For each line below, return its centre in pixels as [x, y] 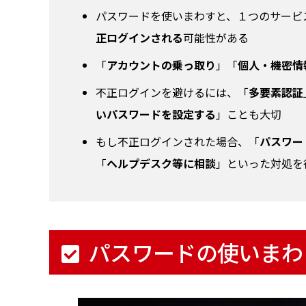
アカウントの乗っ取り [161, 65]
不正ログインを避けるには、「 [172, 93]
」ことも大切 [248, 114]
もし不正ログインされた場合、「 [177, 142]
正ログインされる [139, 38]
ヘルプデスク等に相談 [161, 164]
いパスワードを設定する [155, 114]
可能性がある [215, 38]
